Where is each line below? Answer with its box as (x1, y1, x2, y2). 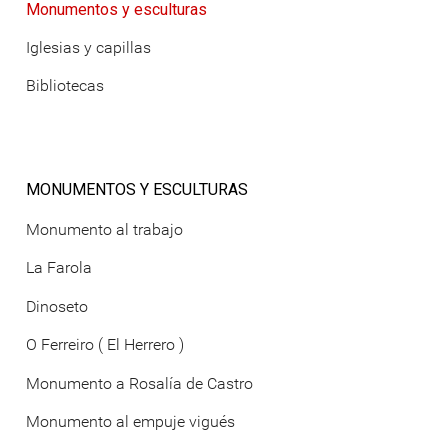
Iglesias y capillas (26, 37, 151, 57)
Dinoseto (26, 296, 88, 316)
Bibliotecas (26, 76, 104, 96)
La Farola (26, 258, 92, 278)
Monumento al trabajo (26, 220, 183, 240)
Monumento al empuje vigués (26, 411, 235, 431)
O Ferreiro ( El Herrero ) (26, 335, 184, 355)
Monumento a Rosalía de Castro (26, 373, 253, 393)
